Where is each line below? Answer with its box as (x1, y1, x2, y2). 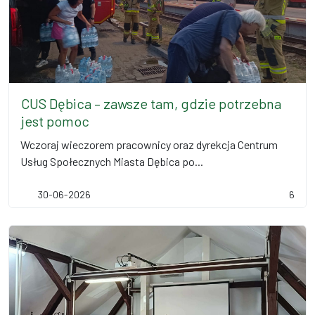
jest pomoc (21, 112, 89, 129)
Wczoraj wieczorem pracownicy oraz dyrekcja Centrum (20, 138, 278, 151)
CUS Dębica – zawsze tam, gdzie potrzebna (21, 95, 281, 112)
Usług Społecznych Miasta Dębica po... (20, 155, 203, 168)
